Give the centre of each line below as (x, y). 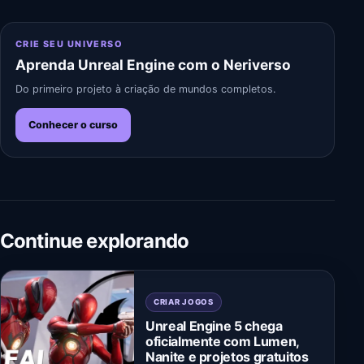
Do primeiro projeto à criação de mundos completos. (145, 89)
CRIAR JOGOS (184, 302)
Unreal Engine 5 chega (214, 325)
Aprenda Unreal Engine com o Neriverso (153, 64)
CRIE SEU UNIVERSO (69, 43)
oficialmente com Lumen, (222, 341)
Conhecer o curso (73, 124)
